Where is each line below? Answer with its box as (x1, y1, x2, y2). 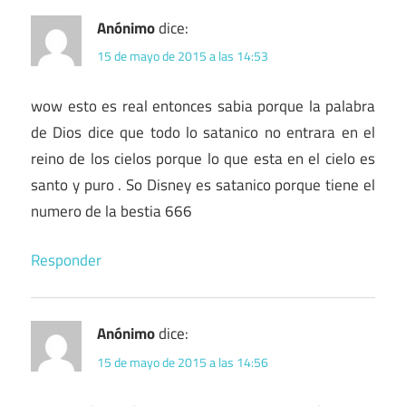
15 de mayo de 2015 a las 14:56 (97, 352, 268, 372)
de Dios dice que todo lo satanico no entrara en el (31, 120, 375, 144)
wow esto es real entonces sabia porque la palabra (31, 93, 375, 118)
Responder (31, 248, 101, 273)
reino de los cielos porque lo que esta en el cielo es (31, 146, 375, 170)
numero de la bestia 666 (31, 198, 192, 223)
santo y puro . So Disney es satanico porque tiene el (31, 172, 375, 197)
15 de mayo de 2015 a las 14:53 (97, 45, 268, 65)
